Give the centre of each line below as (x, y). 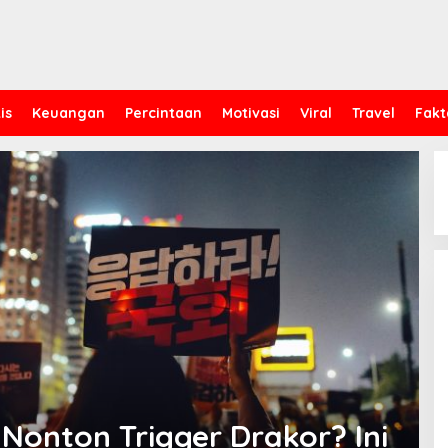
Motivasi (251, 113)
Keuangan (68, 113)
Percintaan (163, 113)
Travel (373, 113)
